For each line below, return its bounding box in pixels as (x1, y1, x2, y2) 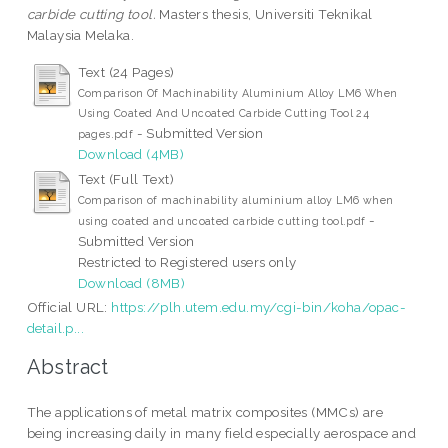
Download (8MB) (77, 274, 186, 291)
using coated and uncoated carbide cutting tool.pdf (77, 214, 366, 227)
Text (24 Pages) (77, 63, 175, 80)
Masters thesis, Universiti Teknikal (156, 5, 373, 22)
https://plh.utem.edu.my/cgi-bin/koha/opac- (111, 298, 407, 315)
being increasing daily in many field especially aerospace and (26, 425, 417, 442)
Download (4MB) (77, 145, 185, 162)
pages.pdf (77, 127, 134, 140)
